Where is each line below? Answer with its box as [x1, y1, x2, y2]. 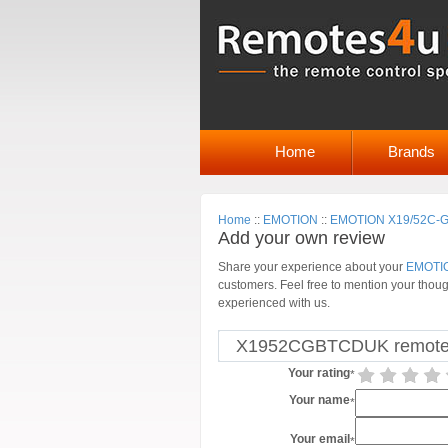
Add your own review [218, 228, 385, 248]
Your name [289, 393, 350, 407]
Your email [290, 432, 350, 446]
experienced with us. [218, 296, 330, 310]
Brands [388, 143, 435, 160]
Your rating [288, 366, 350, 380]
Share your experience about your [218, 260, 406, 274]
